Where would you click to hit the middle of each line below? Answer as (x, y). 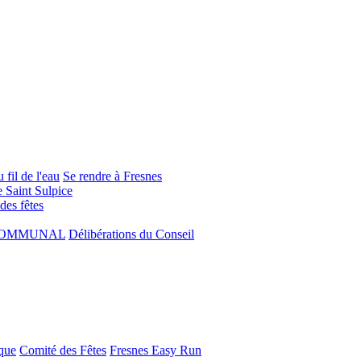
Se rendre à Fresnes (112, 176)
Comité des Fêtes (63, 350)
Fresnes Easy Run (156, 350)
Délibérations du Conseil (131, 234)
